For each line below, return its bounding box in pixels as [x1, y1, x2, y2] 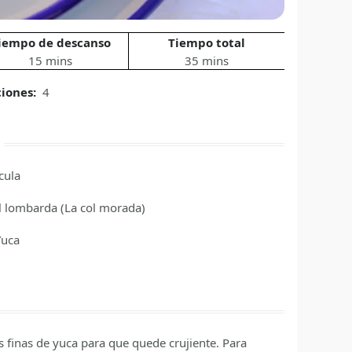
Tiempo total [168, 35, 246, 51]
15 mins [28, 53, 73, 69]
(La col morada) [60, 200, 146, 216]
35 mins [185, 53, 229, 69]
